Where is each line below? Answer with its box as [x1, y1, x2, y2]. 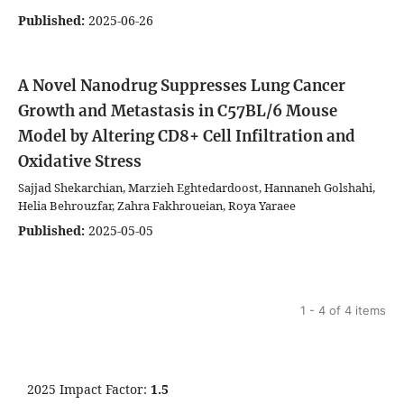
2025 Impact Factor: [27, 381, 151, 399]
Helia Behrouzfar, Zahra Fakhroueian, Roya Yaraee [18, 197, 296, 215]
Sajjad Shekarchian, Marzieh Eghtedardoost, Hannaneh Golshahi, [18, 179, 375, 197]
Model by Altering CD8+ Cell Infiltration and [18, 126, 355, 147]
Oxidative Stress [18, 151, 142, 172]
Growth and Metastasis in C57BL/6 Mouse [18, 101, 337, 122]
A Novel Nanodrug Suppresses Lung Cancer [18, 76, 345, 96]
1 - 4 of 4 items [300, 303, 386, 318]
